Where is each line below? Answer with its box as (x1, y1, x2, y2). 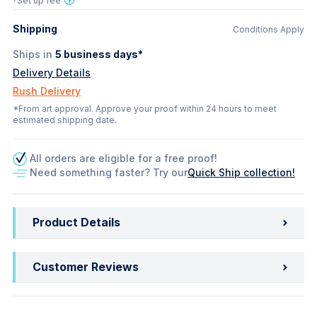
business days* (62, 48, 143, 60)
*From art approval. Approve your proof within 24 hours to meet (13, 103, 277, 114)
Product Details (33, 215, 120, 229)
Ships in (13, 48, 52, 60)
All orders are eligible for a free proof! (30, 152, 217, 164)
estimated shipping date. (13, 115, 117, 125)
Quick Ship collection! (188, 166, 295, 178)
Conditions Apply (233, 23, 304, 35)
